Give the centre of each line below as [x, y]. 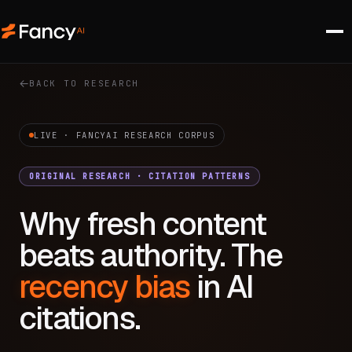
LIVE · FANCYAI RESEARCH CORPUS [125, 135]
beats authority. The [151, 255]
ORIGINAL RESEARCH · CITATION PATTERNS [140, 176]
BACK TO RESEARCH [84, 83]
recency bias [104, 287]
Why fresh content [143, 224]
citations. [79, 318]
